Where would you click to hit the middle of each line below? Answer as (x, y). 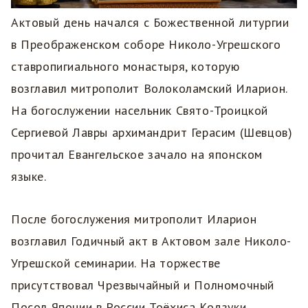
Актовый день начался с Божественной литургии (150, 22)
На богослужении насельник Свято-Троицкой (140, 110)
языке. (31, 176)
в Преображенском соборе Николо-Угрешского (146, 44)
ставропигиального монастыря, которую (125, 66)
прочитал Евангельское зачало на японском (137, 154)
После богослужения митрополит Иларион (134, 219)
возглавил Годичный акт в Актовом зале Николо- (152, 241)
